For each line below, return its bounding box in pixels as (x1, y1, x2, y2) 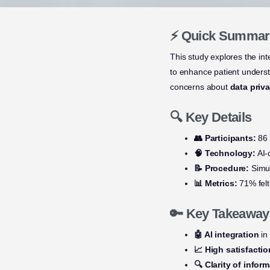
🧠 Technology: (194, 148, 256, 159)
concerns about (170, 82, 230, 92)
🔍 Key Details (170, 110, 252, 125)
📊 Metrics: (194, 178, 237, 189)
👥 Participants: (194, 133, 256, 143)
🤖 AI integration (194, 230, 259, 240)
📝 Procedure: (194, 163, 250, 174)
